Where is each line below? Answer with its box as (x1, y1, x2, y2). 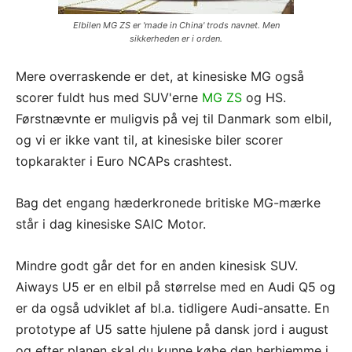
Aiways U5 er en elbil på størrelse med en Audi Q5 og (16, 279, 335, 295)
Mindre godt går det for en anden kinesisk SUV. (16, 258, 298, 274)
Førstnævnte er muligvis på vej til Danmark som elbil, (16, 111, 332, 127)
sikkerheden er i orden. (130, 33, 222, 45)
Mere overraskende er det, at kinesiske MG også (16, 68, 304, 85)
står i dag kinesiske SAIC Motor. (16, 216, 206, 233)
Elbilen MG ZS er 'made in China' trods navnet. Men (72, 20, 280, 31)
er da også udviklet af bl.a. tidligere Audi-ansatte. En (16, 300, 329, 317)
